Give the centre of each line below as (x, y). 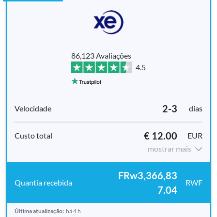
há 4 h (73, 211)
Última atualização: (39, 211)
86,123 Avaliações (101, 55)
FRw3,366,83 (148, 175)
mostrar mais (170, 148)
